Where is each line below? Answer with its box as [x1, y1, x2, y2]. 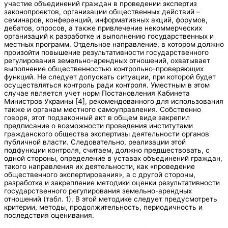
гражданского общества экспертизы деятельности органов [4, 129, 209, 138]
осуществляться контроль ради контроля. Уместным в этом [4, 80, 210, 89]
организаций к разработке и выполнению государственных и [4, 32, 214, 40]
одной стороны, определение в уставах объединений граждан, [4, 154, 222, 162]
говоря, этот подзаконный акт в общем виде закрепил [4, 113, 190, 122]
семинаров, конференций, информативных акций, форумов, [4, 15, 208, 24]
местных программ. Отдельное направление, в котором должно [4, 40, 224, 48]
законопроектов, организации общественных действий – [4, 7, 200, 16]
